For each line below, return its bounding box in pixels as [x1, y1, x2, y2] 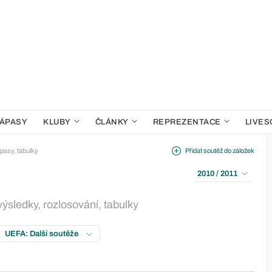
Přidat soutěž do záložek [185, 147, 254, 154]
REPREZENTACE [152, 118, 221, 126]
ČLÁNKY [95, 118, 129, 126]
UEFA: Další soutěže [5, 229, 80, 238]
